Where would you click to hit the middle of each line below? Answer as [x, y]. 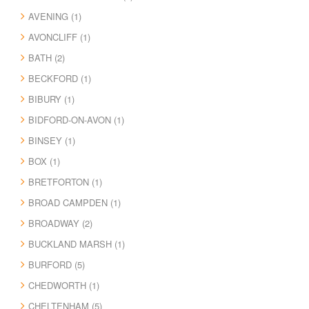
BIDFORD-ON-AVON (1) [76, 119]
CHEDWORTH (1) [64, 285]
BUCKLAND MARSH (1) [77, 243]
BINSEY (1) [52, 140]
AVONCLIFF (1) [59, 37]
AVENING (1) [55, 16]
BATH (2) [47, 57]
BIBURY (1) [51, 99]
